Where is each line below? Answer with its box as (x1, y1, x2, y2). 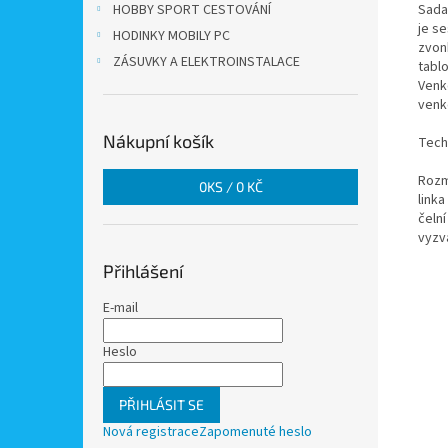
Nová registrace (103, 422, 199, 442)
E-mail (103, 298, 138, 318)
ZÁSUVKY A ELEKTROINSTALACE (113, 52, 300, 72)
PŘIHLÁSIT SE (119, 396, 204, 413)
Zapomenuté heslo (199, 422, 312, 442)
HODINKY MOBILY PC (113, 26, 230, 46)
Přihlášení (103, 260, 183, 282)
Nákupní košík (103, 130, 214, 152)
